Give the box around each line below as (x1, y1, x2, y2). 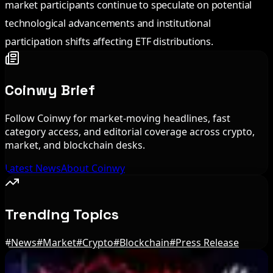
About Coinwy (61, 161, 125, 175)
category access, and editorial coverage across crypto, (5, 124, 255, 138)
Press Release (175, 235, 239, 249)
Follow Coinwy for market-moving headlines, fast (5, 111, 230, 125)
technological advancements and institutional (5, 16, 211, 30)
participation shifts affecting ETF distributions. (5, 35, 214, 49)
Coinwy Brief (5, 80, 95, 99)
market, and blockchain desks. (5, 138, 145, 152)
